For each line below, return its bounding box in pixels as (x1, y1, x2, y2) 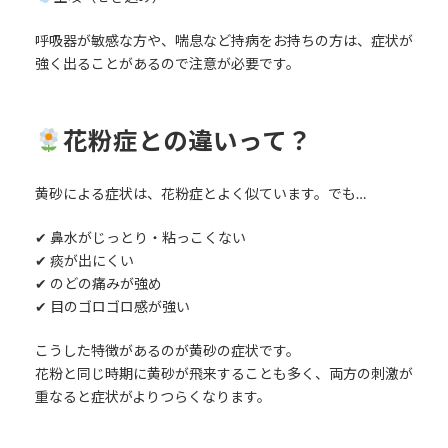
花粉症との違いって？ (62, 125, 312, 155)
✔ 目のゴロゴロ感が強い (34, 298, 190, 316)
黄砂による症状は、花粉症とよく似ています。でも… (34, 185, 366, 203)
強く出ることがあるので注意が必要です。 (34, 54, 300, 72)
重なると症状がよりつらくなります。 (34, 388, 271, 406)
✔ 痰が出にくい (34, 252, 134, 270)
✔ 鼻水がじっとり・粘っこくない (34, 229, 246, 247)
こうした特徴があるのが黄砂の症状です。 (34, 342, 300, 360)
